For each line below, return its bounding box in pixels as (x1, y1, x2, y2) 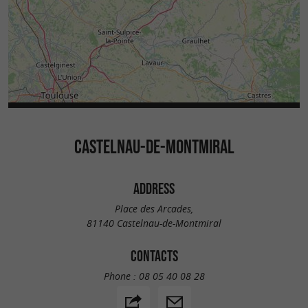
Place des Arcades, (115, 201, 193, 215)
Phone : (103, 269, 139, 283)
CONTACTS (130, 247, 178, 264)
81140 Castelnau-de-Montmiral (87, 216, 221, 230)
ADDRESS (133, 180, 175, 197)
